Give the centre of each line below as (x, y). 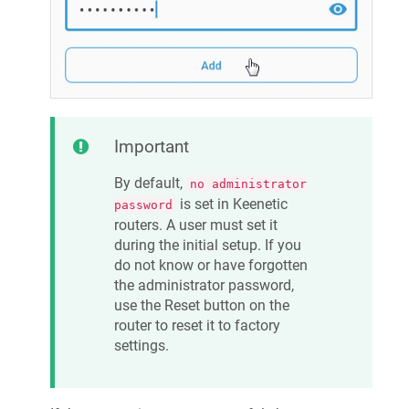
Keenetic (260, 204)
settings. (142, 346)
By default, (150, 184)
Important (152, 147)
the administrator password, (204, 286)
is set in (204, 204)
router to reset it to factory (197, 326)
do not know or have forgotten (211, 266)
